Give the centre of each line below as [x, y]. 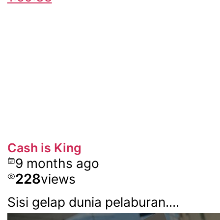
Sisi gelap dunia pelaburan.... [93, 202]
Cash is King [44, 148]
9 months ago [57, 163]
